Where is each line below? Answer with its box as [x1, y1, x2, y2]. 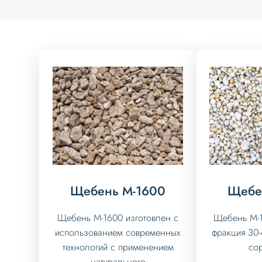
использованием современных [55, 226, 181, 240]
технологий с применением [62, 240, 174, 254]
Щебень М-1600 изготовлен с [57, 211, 179, 225]
